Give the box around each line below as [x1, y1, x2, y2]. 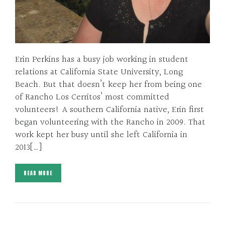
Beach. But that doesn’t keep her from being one [15, 77, 202, 92]
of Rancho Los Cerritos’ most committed [15, 89, 169, 104]
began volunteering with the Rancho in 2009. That [15, 115, 205, 130]
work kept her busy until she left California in [15, 127, 187, 142]
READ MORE [24, 169, 53, 177]
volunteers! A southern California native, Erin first [15, 102, 204, 117]
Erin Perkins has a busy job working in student [15, 52, 188, 67]
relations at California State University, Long [15, 64, 183, 79]
